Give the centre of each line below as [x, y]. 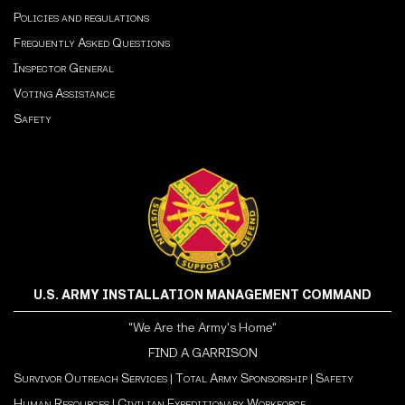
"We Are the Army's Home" [202, 328]
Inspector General [64, 69]
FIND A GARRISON [202, 353]
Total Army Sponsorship [241, 379]
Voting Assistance [64, 94]
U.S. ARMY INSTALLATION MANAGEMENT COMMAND [202, 296]
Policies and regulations [81, 18]
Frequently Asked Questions [92, 43]
